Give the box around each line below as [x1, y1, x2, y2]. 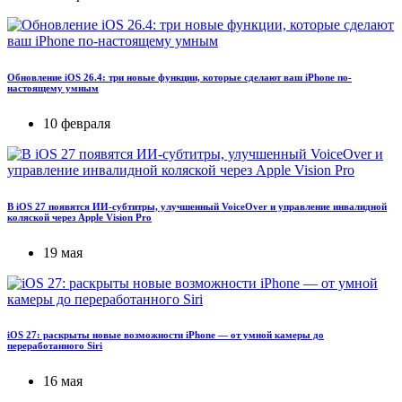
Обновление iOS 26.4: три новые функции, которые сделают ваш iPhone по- [7, 71, 352, 83]
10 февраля [43, 115, 110, 131]
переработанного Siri [7, 340, 102, 352]
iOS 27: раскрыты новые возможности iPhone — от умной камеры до [7, 329, 324, 341]
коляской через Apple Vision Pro [7, 211, 152, 223]
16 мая [43, 373, 83, 389]
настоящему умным [7, 82, 99, 93]
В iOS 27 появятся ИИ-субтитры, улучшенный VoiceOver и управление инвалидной [7, 200, 387, 212]
